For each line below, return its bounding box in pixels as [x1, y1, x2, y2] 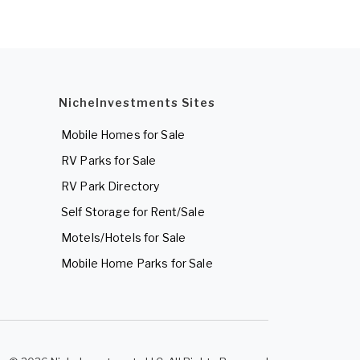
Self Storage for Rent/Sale [61, 205, 205, 219]
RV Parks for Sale [61, 153, 157, 168]
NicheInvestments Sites [59, 96, 215, 110]
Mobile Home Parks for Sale [61, 256, 213, 271]
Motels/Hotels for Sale [61, 231, 186, 245]
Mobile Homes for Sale [61, 128, 185, 142]
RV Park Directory [61, 179, 160, 194]
